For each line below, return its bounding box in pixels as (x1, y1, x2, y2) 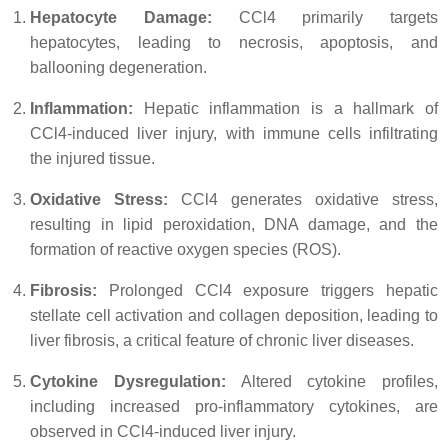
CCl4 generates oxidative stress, (168, 191, 438, 208)
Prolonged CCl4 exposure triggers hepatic (97, 282, 438, 299)
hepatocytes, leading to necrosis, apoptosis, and (30, 34, 438, 51)
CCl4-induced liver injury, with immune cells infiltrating (30, 125, 438, 142)
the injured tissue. (30, 150, 155, 167)
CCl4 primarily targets (211, 9, 438, 26)
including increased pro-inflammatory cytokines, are (30, 398, 438, 415)
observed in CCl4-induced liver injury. (30, 423, 296, 440)
